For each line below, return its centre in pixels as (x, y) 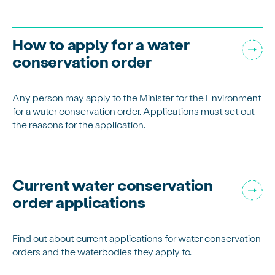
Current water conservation (113, 185)
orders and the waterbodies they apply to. (102, 252)
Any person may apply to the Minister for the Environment (137, 98)
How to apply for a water (101, 44)
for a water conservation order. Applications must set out (134, 111)
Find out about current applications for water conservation (137, 238)
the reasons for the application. (80, 125)
